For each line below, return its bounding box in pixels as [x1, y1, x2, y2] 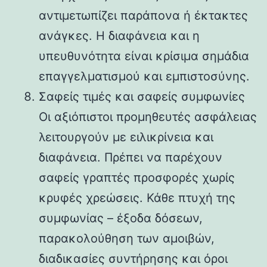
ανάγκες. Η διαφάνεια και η [39, 28, 200, 43]
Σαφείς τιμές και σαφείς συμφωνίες [39, 89, 245, 104]
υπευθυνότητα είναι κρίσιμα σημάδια [39, 48, 249, 63]
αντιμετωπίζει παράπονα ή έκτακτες [39, 8, 248, 23]
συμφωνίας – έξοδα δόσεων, [39, 210, 203, 225]
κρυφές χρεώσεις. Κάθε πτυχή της [39, 190, 235, 205]
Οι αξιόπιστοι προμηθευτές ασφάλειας [39, 109, 257, 124]
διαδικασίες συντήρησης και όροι [39, 251, 228, 266]
